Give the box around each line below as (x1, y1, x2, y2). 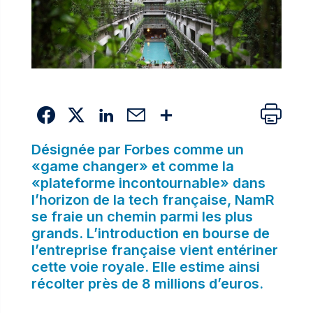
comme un (169, 140, 244, 158)
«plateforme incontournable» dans (31, 174, 265, 191)
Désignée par (31, 140, 124, 158)
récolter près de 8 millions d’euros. (31, 275, 263, 292)
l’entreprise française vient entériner (31, 241, 278, 259)
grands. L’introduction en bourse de (31, 224, 270, 242)
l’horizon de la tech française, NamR (31, 191, 275, 208)
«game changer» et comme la (31, 157, 234, 175)
